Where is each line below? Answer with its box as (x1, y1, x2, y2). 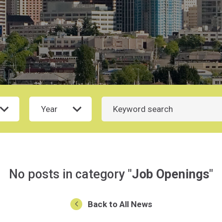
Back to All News (87, 199, 152, 210)
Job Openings (132, 166, 209, 181)
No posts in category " (9, 166, 132, 181)
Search (101, 97, 127, 107)
